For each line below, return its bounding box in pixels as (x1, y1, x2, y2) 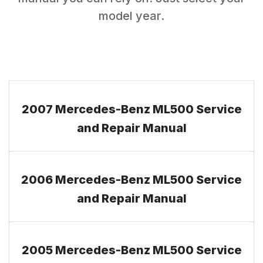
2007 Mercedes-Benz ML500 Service (21, 102, 242, 116)
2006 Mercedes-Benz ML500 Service (21, 173, 242, 187)
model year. (99, 9, 164, 23)
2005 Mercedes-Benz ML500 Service (21, 243, 242, 257)
